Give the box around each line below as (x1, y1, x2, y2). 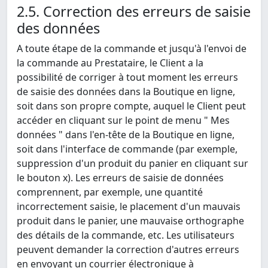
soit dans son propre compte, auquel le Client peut (17, 99, 246, 113)
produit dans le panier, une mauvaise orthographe (17, 214, 244, 228)
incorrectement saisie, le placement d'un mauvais (17, 200, 240, 214)
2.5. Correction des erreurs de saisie (17, 2, 251, 22)
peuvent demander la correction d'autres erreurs (17, 243, 239, 257)
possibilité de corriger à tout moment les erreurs (17, 71, 238, 84)
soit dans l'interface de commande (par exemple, (17, 142, 237, 156)
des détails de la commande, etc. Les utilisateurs (17, 229, 234, 242)
